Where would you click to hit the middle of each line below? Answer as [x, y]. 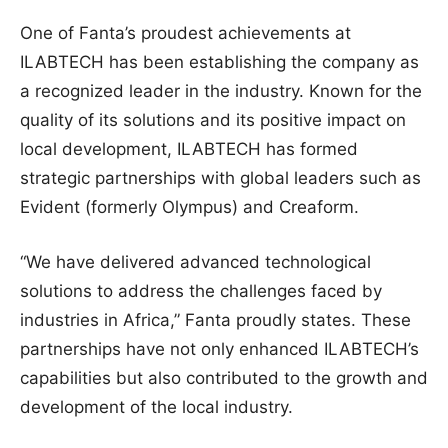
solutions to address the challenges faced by [201, 290]
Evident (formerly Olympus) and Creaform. [189, 206]
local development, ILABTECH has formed [189, 148]
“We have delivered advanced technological [195, 261]
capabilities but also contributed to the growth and [224, 377]
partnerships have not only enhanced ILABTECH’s [219, 348]
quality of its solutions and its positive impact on [213, 119]
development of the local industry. [156, 406]
